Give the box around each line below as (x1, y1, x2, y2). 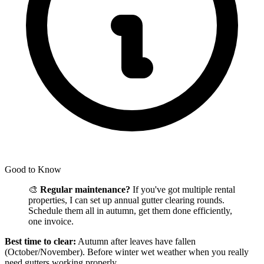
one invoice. (28, 216, 74, 227)
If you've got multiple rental (130, 184, 235, 195)
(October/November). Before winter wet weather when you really (5, 247, 249, 258)
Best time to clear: (5, 236, 76, 247)
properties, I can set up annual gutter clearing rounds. (28, 195, 225, 206)
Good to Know (5, 164, 61, 175)
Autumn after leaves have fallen (76, 236, 196, 247)
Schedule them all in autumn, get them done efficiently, (28, 206, 232, 216)
